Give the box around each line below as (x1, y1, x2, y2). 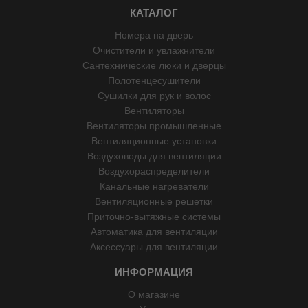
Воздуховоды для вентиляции (87, 151, 221, 162)
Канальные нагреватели (99, 181, 209, 192)
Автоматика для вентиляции (90, 226, 218, 238)
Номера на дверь (115, 30, 193, 41)
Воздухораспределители (98, 166, 210, 177)
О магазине (128, 289, 180, 300)
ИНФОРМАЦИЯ (115, 266, 193, 278)
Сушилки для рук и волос (97, 90, 211, 102)
